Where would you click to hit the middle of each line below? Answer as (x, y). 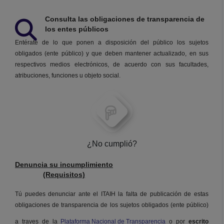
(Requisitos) (64, 175)
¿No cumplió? (112, 144)
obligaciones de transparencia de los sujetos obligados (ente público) (112, 205)
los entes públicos (77, 29)
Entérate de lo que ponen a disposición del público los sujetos (112, 43)
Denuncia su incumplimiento (64, 165)
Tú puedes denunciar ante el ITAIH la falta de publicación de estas (112, 194)
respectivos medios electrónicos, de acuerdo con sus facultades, (112, 65)
